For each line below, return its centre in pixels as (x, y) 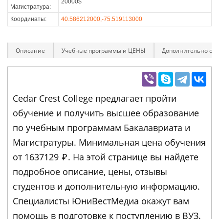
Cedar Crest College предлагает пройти (95, 98)
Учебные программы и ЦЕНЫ (103, 50)
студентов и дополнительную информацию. (106, 186)
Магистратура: (31, 7)
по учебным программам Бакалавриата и (101, 127)
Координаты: (28, 19)
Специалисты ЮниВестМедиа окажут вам (101, 201)
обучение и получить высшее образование (106, 113)
